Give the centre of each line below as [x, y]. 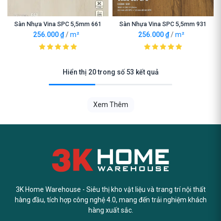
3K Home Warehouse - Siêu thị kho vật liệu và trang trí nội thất [110, 190]
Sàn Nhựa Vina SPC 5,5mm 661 [58, 24]
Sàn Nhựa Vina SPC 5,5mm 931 [163, 24]
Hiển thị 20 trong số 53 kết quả [110, 72]
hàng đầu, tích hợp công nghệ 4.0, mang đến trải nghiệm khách [110, 200]
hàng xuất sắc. [110, 210]
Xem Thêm [110, 105]
